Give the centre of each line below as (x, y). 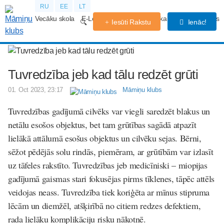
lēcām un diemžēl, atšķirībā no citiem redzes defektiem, (104, 205)
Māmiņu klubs (142, 90)
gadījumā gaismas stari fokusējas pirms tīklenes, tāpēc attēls (111, 178)
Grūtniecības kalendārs (154, 18)
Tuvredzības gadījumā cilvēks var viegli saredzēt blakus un (109, 111)
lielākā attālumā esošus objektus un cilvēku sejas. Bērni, (105, 138)
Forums (208, 18)
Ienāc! (196, 22)
